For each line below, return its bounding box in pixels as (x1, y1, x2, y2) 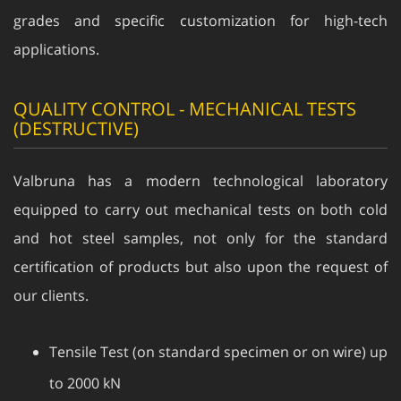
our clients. (13, 268, 89, 287)
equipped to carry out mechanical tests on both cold (13, 182, 388, 201)
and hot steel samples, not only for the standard (13, 210, 388, 230)
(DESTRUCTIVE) (13, 98, 139, 123)
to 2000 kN (49, 355, 121, 375)
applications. (13, 21, 99, 41)
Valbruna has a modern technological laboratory (13, 153, 388, 173)
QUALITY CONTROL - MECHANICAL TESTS (13, 79, 356, 103)
